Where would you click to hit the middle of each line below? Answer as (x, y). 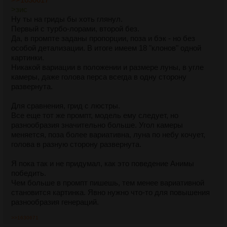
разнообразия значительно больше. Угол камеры (97, 125)
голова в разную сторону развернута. (76, 144)
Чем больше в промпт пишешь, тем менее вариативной (108, 183)
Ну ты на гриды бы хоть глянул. (67, 19)
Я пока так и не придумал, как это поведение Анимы (103, 164)
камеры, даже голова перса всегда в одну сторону (99, 77)
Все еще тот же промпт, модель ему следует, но (95, 116)
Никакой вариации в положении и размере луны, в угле (107, 67)
